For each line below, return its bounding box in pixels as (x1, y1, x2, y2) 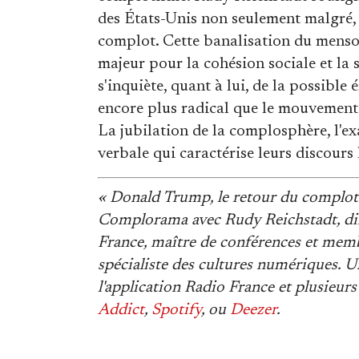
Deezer (230, 302, 276, 318)
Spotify (151, 302, 201, 318)
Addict (98, 302, 144, 318)
